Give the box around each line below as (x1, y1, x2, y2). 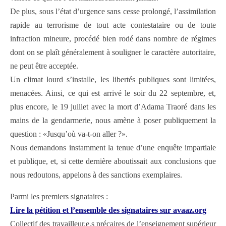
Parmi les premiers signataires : (10, 192, 108, 201)
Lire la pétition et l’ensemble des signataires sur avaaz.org (10, 206, 206, 215)
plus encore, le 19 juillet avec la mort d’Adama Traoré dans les (10, 102, 216, 111)
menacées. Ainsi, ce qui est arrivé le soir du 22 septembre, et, (10, 89, 216, 98)
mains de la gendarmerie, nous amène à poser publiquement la (10, 116, 216, 125)
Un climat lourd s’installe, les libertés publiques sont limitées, (10, 75, 216, 84)
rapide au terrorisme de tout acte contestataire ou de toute (10, 21, 216, 30)
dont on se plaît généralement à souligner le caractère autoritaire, (10, 48, 216, 57)
